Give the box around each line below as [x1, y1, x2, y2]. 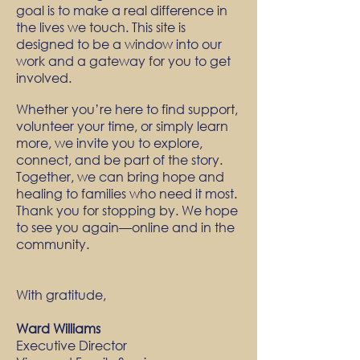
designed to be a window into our [16, 35, 222, 52]
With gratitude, [16, 286, 106, 303]
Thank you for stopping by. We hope [16, 202, 238, 219]
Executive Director [16, 337, 127, 354]
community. [16, 235, 89, 252]
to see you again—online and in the [16, 219, 235, 235]
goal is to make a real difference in [16, 2, 227, 18]
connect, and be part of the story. [16, 151, 223, 168]
